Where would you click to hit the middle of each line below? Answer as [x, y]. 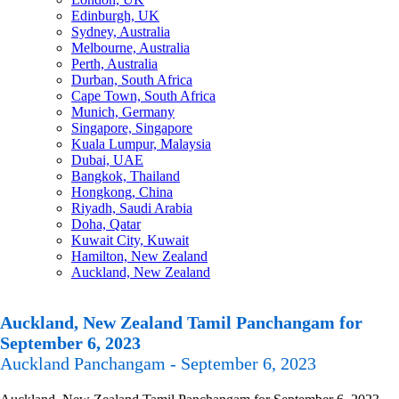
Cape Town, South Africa [143, 96]
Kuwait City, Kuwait [130, 240]
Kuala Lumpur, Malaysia [141, 144]
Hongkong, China [122, 192]
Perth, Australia [114, 64]
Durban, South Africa [132, 80]
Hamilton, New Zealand [139, 256]
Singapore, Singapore [132, 128]
